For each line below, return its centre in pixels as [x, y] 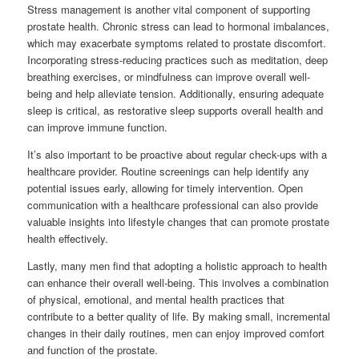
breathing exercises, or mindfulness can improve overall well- [169, 77]
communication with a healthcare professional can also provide [173, 205]
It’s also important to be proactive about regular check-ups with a [177, 154]
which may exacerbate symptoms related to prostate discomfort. [177, 43]
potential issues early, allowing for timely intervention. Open [165, 188]
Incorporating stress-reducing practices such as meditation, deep [178, 60]
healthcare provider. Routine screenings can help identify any [169, 171]
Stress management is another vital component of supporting [169, 9]
